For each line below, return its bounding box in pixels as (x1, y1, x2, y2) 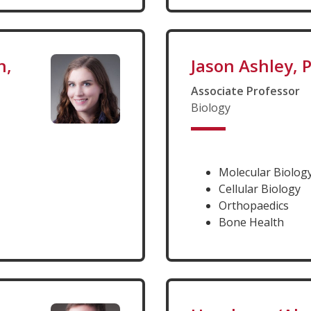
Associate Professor (191, 83, 300, 99)
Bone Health (219, 214, 284, 230)
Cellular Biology (219, 180, 301, 196)
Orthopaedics (219, 197, 289, 213)
